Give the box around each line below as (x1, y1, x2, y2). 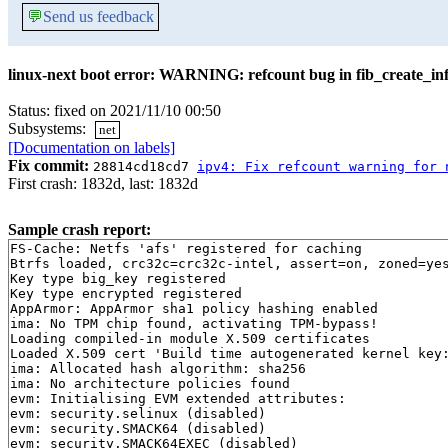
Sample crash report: (8, 221, 151, 239)
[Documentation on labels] (8, 139, 175, 157)
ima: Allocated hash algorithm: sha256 (10, 361, 306, 377)
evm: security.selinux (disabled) (10, 406, 266, 422)
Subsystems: (8, 120, 90, 137)
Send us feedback (43, 8, 154, 25)
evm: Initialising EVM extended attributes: (10, 391, 346, 407)
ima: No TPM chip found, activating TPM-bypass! (10, 316, 378, 332)
